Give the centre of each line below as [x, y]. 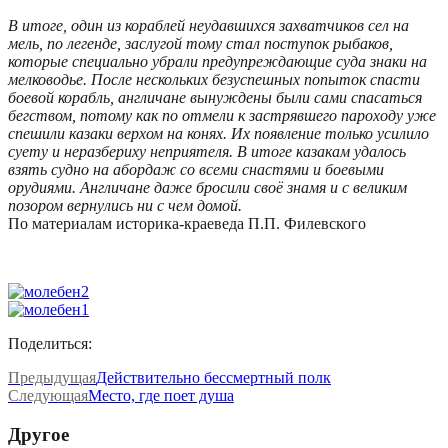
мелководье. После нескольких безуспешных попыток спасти [214, 80]
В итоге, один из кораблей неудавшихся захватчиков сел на [208, 26]
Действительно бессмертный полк [213, 378]
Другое [38, 435]
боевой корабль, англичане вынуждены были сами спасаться [215, 98]
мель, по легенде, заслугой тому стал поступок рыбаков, [200, 44]
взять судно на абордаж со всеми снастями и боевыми [196, 170]
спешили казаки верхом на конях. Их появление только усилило [218, 134]
